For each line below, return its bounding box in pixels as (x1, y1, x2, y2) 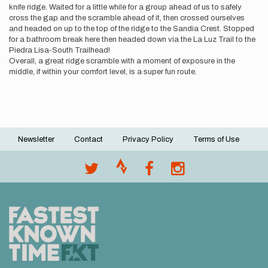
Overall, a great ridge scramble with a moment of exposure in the (9, 57, 235, 65)
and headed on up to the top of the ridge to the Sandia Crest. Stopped (9, 25, 254, 33)
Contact (74, 135, 103, 144)
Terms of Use (193, 135, 239, 144)
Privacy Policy (123, 135, 173, 144)
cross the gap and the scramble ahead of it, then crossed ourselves (9, 14, 245, 22)
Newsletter (18, 135, 54, 144)
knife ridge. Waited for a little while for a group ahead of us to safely (9, 3, 242, 11)
